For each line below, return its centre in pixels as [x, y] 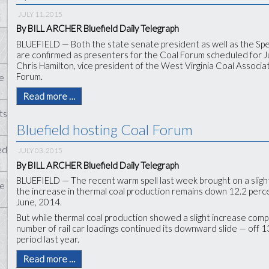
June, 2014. [39, 202]
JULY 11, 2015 [41, 14]
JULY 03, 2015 [41, 150]
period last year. [48, 239]
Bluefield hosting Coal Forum [105, 129]
